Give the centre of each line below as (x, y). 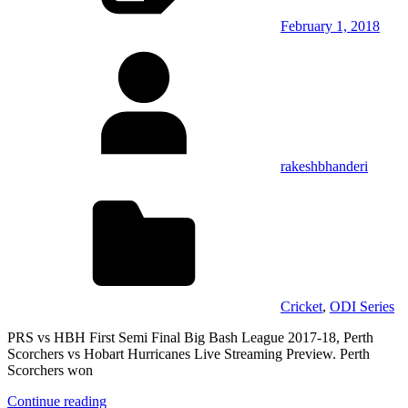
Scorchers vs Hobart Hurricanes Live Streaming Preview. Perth (189, 353)
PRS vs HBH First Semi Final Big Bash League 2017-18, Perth (190, 337)
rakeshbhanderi (324, 166)
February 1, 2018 (330, 25)
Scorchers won (50, 370)
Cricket (301, 306)
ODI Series (362, 306)
